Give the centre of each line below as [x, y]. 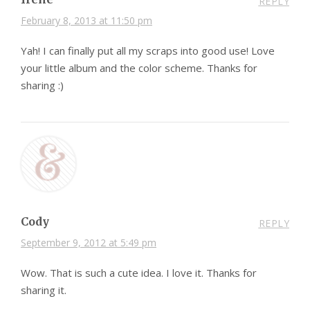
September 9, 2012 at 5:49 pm [89, 242]
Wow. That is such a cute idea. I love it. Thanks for [139, 272]
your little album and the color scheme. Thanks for [139, 67]
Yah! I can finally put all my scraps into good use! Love [148, 50]
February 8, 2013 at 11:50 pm [86, 20]
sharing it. [44, 290]
